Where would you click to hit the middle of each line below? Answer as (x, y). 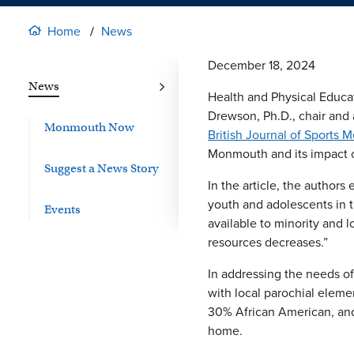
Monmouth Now (89, 127)
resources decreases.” (268, 242)
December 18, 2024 (262, 65)
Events (62, 209)
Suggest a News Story (102, 168)
